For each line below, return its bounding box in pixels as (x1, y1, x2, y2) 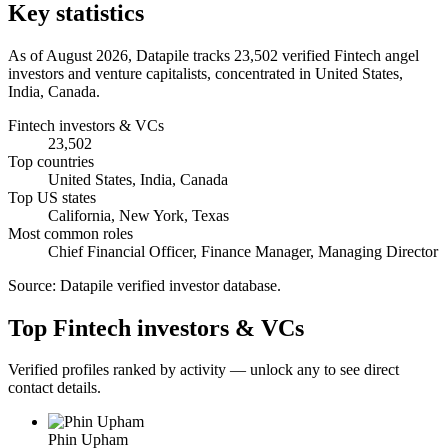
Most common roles (8, 224, 133, 242)
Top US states (8, 188, 96, 206)
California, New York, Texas (48, 206, 229, 224)
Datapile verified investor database (60, 276, 277, 294)
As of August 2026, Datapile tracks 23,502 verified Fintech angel (8, 46, 419, 64)
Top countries (8, 152, 94, 170)
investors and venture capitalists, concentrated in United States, (8, 64, 403, 82)
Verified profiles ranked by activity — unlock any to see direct (8, 361, 399, 379)
